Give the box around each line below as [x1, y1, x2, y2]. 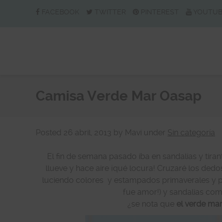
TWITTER [95, 8, 126, 16]
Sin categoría [167, 128, 215, 137]
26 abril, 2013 [63, 128, 111, 137]
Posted [36, 128, 63, 137]
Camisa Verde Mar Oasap [36, 88, 202, 104]
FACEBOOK [42, 8, 79, 16]
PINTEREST [141, 8, 179, 16]
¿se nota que [127, 199, 177, 209]
